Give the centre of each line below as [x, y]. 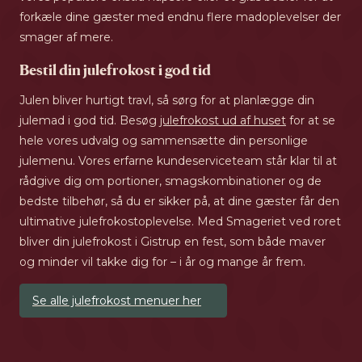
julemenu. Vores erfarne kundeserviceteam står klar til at [178, 161]
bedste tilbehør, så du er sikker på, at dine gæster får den [179, 202]
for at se [311, 121]
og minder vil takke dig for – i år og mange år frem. [162, 262]
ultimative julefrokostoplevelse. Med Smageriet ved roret [180, 222]
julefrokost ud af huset [223, 121]
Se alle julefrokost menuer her [117, 301]
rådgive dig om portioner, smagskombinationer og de [170, 181]
